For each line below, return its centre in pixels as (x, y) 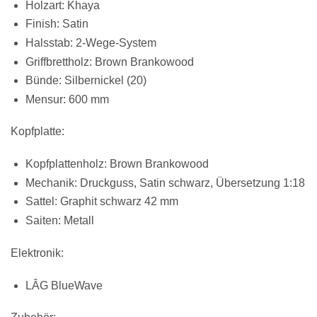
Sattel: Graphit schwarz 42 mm (102, 202)
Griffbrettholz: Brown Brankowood (109, 62)
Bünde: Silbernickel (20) (86, 81)
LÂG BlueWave (64, 285)
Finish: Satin (57, 24)
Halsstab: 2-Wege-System (91, 42)
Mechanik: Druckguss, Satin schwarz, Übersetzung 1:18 (165, 183)
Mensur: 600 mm (67, 99)
